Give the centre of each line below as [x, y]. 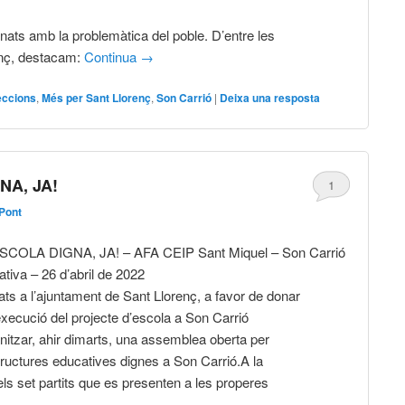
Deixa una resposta [270, 98]
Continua [113, 56]
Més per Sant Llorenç [97, 98]
